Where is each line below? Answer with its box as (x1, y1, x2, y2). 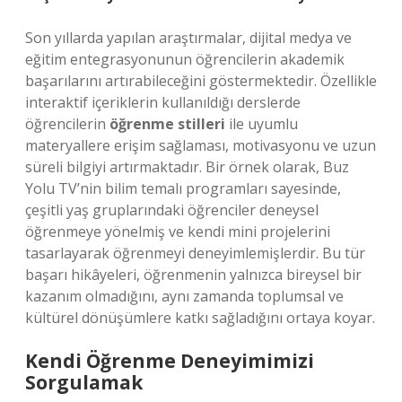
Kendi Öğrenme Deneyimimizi (25, 348, 314, 373)
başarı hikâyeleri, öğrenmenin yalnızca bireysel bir (25, 265, 362, 284)
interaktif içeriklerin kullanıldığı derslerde (25, 92, 301, 112)
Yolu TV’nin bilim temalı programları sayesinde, (25, 179, 341, 198)
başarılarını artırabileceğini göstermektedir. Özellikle (25, 71, 377, 91)
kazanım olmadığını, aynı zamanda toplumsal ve (25, 286, 344, 306)
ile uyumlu (225, 114, 298, 134)
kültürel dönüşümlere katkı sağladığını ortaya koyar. (25, 308, 375, 328)
